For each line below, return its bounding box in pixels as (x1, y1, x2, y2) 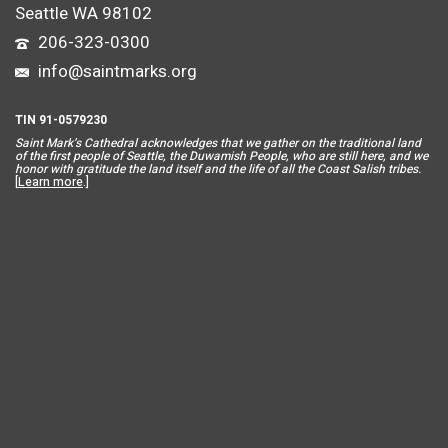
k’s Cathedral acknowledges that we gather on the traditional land (67, 134, 421, 153)
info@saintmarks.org (34, 59, 197, 85)
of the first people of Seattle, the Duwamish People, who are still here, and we (15, 147, 428, 166)
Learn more (18, 173, 83, 192)
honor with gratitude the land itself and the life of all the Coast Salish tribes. (15, 160, 421, 179)
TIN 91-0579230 (15, 111, 107, 130)
